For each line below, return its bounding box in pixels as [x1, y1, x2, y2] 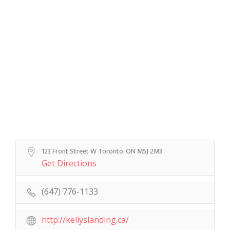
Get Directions [42, 157, 97, 169]
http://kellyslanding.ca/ [42, 214, 129, 225]
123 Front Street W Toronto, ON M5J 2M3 [42, 145, 162, 157]
